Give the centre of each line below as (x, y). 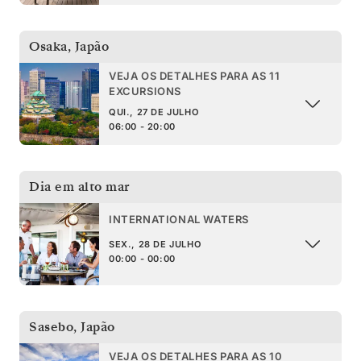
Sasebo (51, 327)
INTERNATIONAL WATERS (179, 220)
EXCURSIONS (145, 91)
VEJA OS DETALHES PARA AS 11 (195, 75)
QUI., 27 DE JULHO (154, 112)
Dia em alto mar (80, 187)
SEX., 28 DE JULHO (155, 245)
